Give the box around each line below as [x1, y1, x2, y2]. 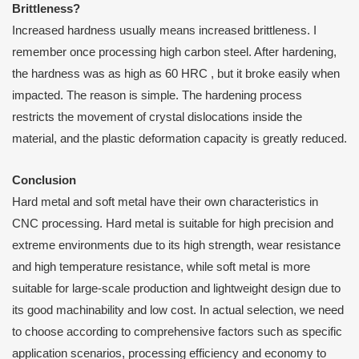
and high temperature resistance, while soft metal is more [12, 260, 310, 274]
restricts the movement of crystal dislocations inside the [12, 110, 302, 123]
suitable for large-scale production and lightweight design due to [12, 282, 341, 296]
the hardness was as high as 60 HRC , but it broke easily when [12, 67, 340, 80]
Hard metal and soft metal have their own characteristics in [12, 196, 318, 209]
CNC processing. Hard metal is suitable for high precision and [12, 217, 333, 231]
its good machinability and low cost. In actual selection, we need [12, 304, 344, 317]
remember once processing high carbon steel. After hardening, [12, 45, 337, 58]
